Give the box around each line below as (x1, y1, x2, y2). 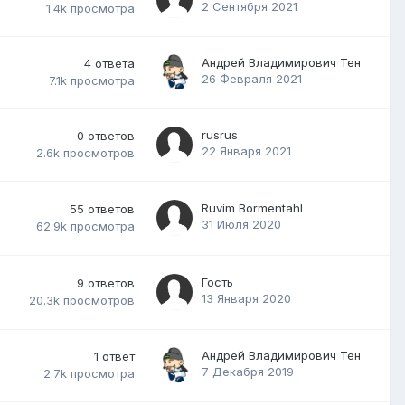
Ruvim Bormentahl (202, 200, 303, 215)
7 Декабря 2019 (202, 363, 294, 379)
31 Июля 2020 (202, 216, 281, 231)
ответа (95, 55, 135, 71)
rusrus (202, 127, 238, 142)
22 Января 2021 (202, 143, 291, 158)
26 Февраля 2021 (202, 71, 302, 86)
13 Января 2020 (202, 290, 291, 306)
